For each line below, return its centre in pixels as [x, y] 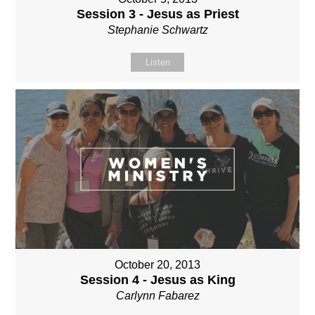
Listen [157, 63]
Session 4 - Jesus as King [157, 280]
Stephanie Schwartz [157, 30]
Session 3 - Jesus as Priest [157, 14]
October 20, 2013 [157, 265]
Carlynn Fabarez [157, 296]
